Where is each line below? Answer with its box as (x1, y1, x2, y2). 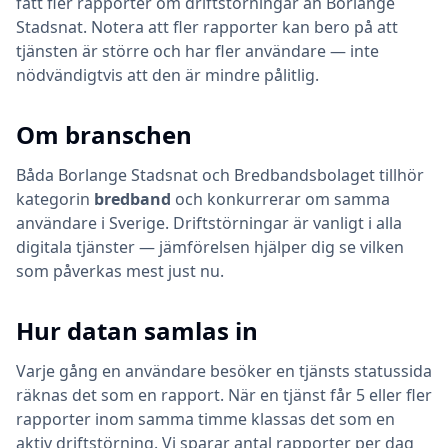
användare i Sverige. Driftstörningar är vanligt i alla (16, 212, 402, 234)
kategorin (16, 188, 94, 210)
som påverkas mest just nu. (16, 260, 224, 282)
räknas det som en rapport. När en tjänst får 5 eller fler (16, 384, 432, 406)
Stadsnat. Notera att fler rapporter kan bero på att (16, 16, 398, 38)
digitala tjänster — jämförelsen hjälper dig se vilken (16, 236, 404, 258)
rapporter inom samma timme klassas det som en (16, 408, 395, 430)
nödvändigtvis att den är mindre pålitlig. (16, 64, 319, 86)
